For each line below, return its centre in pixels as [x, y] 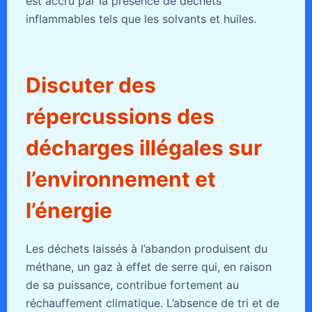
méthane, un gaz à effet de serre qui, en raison [148, 266]
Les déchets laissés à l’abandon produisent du [146, 248]
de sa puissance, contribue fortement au [132, 284]
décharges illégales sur [143, 147]
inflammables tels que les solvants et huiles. [141, 18]
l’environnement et [120, 179]
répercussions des [120, 116]
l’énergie [69, 210]
